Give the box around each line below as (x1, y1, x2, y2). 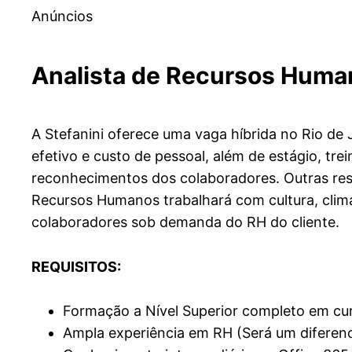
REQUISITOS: (31, 258, 121, 276)
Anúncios (31, 8, 93, 25)
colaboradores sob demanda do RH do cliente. (31, 214, 339, 231)
